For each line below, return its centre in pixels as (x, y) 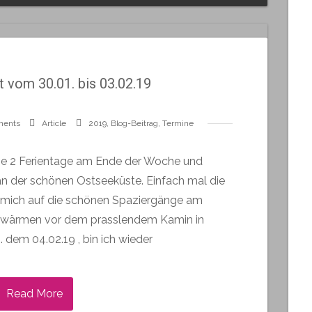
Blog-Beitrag (134, 123)
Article (54, 123)
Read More (34, 293)
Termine (178, 123)
